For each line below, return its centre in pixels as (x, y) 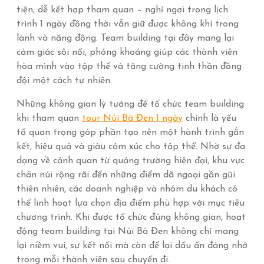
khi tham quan (49, 118)
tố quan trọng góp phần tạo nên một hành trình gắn (130, 133)
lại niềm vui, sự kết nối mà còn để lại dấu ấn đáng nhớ (132, 246)
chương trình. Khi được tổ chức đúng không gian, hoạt (131, 217)
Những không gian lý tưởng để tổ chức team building (130, 104)
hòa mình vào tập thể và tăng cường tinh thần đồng (129, 67)
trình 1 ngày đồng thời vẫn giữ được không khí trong (128, 24)
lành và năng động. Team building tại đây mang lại (125, 38)
